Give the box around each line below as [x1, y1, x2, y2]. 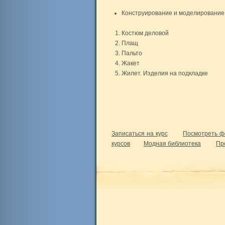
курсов [111, 140, 130, 147]
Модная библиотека [144, 140, 201, 147]
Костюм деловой [122, 30, 169, 37]
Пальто [122, 50, 142, 57]
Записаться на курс [111, 130, 168, 137]
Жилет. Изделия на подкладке [122, 70, 208, 77]
